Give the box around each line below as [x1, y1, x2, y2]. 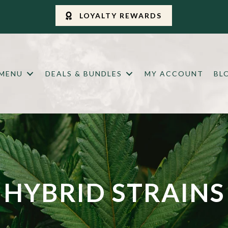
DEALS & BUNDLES [45, 69, 123, 78]
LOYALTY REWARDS [79, 11, 162, 20]
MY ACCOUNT [145, 69, 204, 78]
